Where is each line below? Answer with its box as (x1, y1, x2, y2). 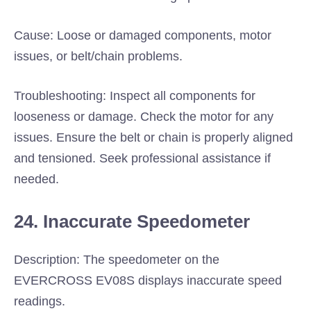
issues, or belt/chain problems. (14, 49, 183, 63)
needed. (14, 172, 59, 186)
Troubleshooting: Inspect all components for (14, 89, 255, 103)
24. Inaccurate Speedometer (14, 211, 250, 232)
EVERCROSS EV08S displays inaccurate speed (14, 274, 282, 287)
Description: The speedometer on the (14, 253, 219, 267)
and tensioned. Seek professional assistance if (14, 151, 271, 165)
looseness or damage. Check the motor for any (14, 110, 274, 124)
